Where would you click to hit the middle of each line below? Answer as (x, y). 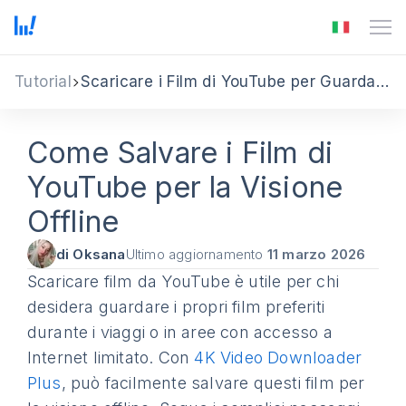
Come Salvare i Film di (180, 153)
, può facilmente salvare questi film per (213, 383)
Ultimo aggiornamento (196, 254)
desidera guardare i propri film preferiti (176, 307)
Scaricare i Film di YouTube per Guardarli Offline (382, 82)
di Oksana (91, 254)
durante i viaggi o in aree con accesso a (179, 332)
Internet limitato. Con (111, 358)
